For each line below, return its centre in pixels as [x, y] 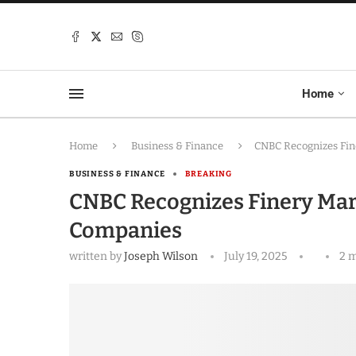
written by [97, 257]
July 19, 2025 [255, 257]
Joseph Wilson [161, 257]
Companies [126, 231]
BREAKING [208, 174]
